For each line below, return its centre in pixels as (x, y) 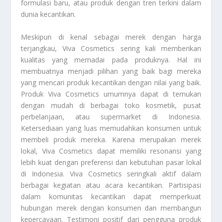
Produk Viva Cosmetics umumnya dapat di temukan (111, 94)
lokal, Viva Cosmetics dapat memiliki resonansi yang (111, 151)
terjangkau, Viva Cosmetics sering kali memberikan (111, 48)
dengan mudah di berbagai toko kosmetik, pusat (111, 105)
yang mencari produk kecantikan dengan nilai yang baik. (111, 82)
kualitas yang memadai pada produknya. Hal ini (111, 59)
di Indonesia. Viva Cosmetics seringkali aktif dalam (111, 173)
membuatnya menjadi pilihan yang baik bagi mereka (111, 71)
